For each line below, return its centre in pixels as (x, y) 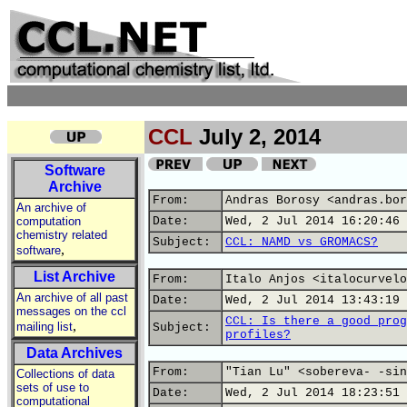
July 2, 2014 (257, 137)
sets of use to (53, 387)
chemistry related (62, 235)
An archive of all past (72, 298)
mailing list (45, 327)
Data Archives (74, 353)
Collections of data (65, 374)
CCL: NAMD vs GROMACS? (302, 242)
